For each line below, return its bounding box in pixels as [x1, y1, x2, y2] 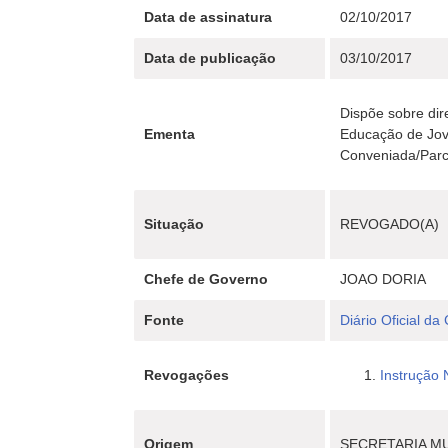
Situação [144, 216, 205, 232]
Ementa [144, 126, 196, 142]
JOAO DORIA [340, 271, 427, 287]
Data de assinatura [144, 9, 273, 25]
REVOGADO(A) [340, 216, 440, 232]
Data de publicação [144, 50, 277, 66]
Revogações [144, 367, 230, 383]
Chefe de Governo [144, 271, 269, 287]
